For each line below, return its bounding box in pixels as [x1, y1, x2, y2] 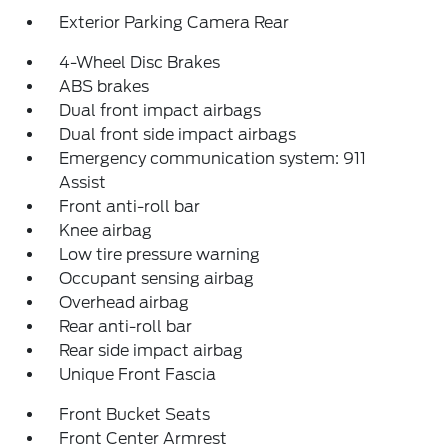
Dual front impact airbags [59, 101, 262, 120]
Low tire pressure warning [59, 245, 261, 264]
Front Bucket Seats [59, 405, 211, 424]
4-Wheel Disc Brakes [59, 53, 221, 72]
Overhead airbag [59, 293, 190, 312]
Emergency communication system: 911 [59, 149, 367, 168]
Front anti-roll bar [59, 197, 201, 216]
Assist [59, 173, 107, 192]
